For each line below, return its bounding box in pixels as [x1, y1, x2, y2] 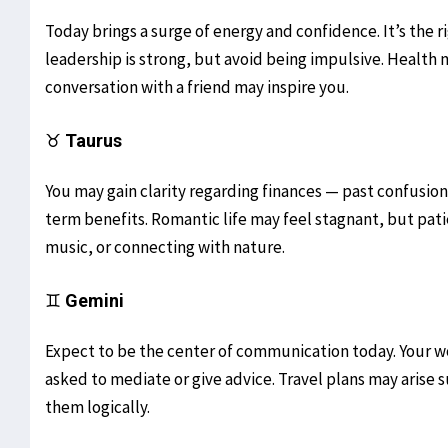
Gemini [65, 290, 124, 312]
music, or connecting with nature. [45, 236, 285, 259]
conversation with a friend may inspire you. [45, 76, 349, 99]
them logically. [45, 396, 150, 419]
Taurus [65, 130, 122, 152]
